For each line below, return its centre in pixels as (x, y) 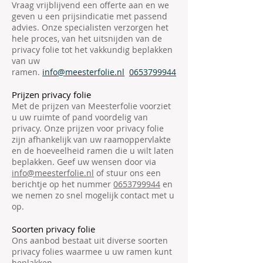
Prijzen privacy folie (51, 95)
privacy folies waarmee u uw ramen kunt (92, 252)
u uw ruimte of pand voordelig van (80, 117)
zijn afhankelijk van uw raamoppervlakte (91, 139)
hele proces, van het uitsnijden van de (87, 38)
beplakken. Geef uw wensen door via (84, 162)
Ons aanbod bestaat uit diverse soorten (90, 240)
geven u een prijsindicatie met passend (90, 16)
